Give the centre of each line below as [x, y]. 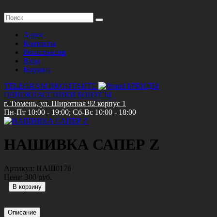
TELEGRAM [25, 86]
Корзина [37, 70]
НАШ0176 [54, 168]
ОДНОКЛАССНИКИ [40, 95]
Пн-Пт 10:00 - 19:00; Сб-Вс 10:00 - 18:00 [70, 112]
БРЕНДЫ [143, 86]
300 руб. [38, 177]
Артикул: [19, 168]
